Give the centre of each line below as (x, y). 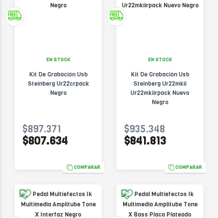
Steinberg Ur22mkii (160, 84)
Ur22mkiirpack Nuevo (160, 93)
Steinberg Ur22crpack (58, 84)
